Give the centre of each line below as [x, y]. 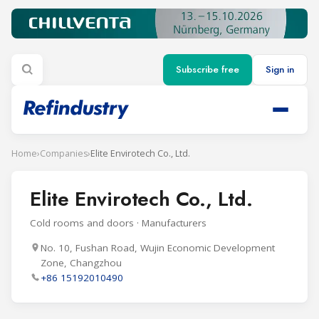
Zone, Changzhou [81, 262]
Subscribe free [208, 70]
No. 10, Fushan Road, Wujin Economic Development [158, 247]
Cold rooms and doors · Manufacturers [118, 223]
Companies [64, 153]
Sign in [280, 70]
